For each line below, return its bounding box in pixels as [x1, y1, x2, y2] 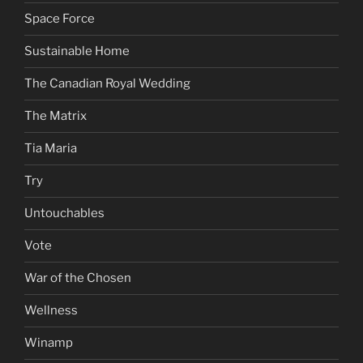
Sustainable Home [24, 44, 130, 59]
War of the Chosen [24, 271, 131, 286]
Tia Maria [24, 141, 77, 156]
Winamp [24, 335, 73, 351]
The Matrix [24, 109, 87, 124]
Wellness [24, 303, 78, 318]
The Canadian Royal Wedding [24, 76, 190, 92]
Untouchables [24, 206, 105, 221]
